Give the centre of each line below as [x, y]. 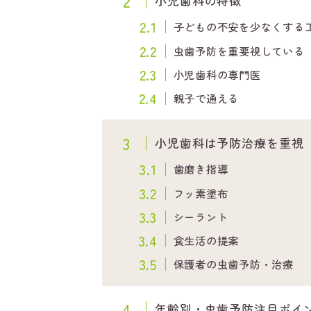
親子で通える [206, 98]
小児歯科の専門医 [217, 74]
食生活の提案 [206, 241]
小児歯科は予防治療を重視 [229, 142]
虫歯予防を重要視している [239, 50]
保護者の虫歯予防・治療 [233, 264]
